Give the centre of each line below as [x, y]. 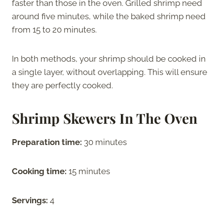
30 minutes [104, 142]
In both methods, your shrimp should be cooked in [109, 58]
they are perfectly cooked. [63, 85]
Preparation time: [47, 142]
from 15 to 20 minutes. [55, 29]
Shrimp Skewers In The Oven [105, 118]
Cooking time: [40, 171]
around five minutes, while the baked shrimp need [109, 16]
